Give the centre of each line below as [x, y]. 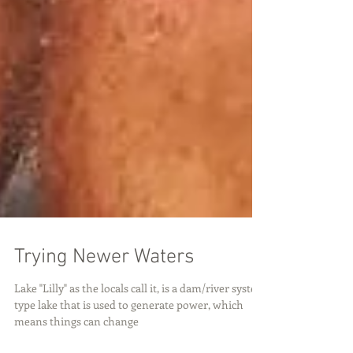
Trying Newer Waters [104, 289]
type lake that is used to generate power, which [129, 336]
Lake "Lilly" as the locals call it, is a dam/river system [140, 320]
